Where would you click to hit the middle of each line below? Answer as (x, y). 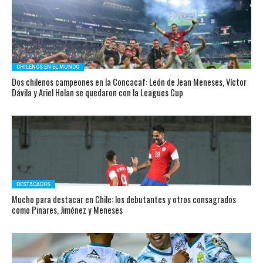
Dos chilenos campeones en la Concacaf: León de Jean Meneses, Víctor (129, 82)
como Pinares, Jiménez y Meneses (67, 210)
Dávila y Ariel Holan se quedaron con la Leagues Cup (97, 92)
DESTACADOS (33, 184)
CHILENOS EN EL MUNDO (48, 67)
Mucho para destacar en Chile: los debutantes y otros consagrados (124, 199)
